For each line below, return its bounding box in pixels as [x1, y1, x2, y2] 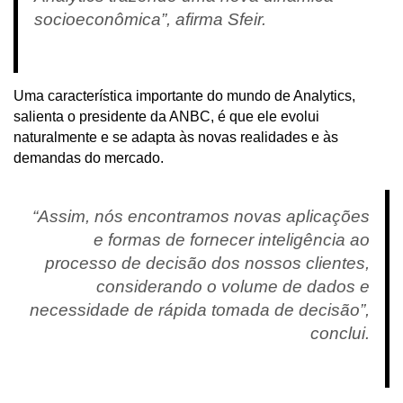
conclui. [309, 324, 370, 344]
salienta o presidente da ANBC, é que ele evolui [13, 109, 319, 125]
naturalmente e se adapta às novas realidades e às [13, 130, 338, 146]
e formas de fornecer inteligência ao [93, 230, 370, 250]
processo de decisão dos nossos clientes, [44, 254, 370, 273]
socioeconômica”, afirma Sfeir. [33, 9, 266, 29]
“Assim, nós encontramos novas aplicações [31, 207, 370, 227]
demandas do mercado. [13, 150, 164, 166]
